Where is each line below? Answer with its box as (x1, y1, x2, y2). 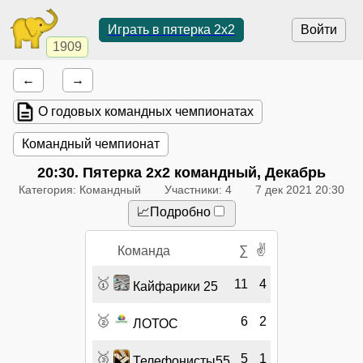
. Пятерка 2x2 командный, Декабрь (75, 164, 326, 181)
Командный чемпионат (22, 136, 160, 151)
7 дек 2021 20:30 (254, 182, 344, 196)
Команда (117, 243, 170, 258)
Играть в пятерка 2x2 (107, 23, 235, 36)
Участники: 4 (164, 182, 232, 196)
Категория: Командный (19, 182, 142, 196)
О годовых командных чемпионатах (38, 105, 254, 119)
